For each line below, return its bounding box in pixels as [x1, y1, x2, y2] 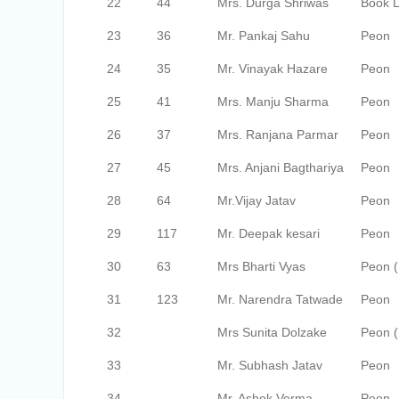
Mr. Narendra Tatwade [217, 292, 343, 306]
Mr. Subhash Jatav [217, 358, 322, 372]
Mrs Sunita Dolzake [217, 325, 327, 339]
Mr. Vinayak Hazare [217, 61, 328, 76]
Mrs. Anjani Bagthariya [217, 160, 344, 175]
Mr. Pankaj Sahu [217, 28, 310, 43]
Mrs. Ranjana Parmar [217, 127, 338, 142]
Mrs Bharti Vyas [217, 259, 305, 273]
